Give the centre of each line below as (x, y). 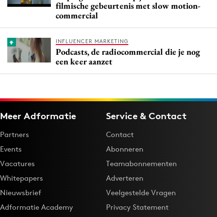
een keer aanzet (84, 62)
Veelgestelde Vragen (141, 193)
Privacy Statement (137, 207)
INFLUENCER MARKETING (92, 41)
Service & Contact (146, 116)
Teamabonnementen (141, 164)
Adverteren (125, 178)
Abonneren (125, 149)
